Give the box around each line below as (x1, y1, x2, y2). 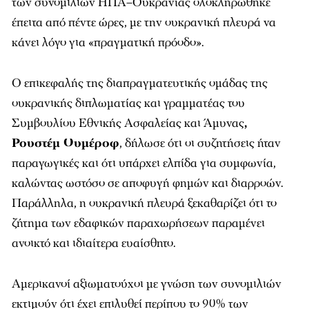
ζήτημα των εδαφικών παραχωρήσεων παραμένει (12, 215, 265, 231)
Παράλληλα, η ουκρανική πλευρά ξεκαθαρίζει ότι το (12, 195, 277, 211)
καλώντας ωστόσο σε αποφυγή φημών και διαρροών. (12, 175, 283, 191)
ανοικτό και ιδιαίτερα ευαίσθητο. (12, 235, 176, 251)
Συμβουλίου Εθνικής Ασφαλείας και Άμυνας (12, 114, 244, 131)
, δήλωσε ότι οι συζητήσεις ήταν (119, 134, 281, 151)
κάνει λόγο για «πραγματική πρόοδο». (12, 34, 204, 50)
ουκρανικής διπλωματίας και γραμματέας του (12, 94, 245, 111)
